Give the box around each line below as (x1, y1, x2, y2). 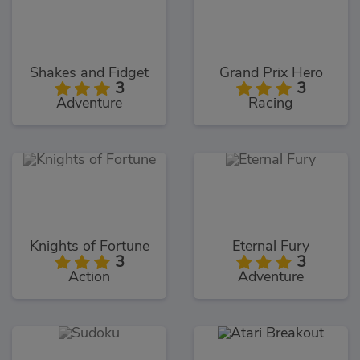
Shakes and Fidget (30, 66, 149, 81)
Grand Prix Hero (219, 66, 323, 81)
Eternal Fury (232, 239, 309, 255)
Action (68, 270, 110, 285)
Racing (248, 96, 293, 112)
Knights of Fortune (29, 239, 149, 255)
